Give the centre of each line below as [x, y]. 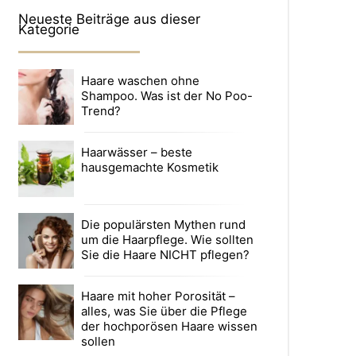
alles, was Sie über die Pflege [164, 311]
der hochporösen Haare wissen [170, 327]
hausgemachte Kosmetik [150, 168]
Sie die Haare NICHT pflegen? [166, 254]
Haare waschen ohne [141, 81]
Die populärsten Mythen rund [164, 224]
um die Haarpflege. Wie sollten [168, 239]
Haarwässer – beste [137, 153]
